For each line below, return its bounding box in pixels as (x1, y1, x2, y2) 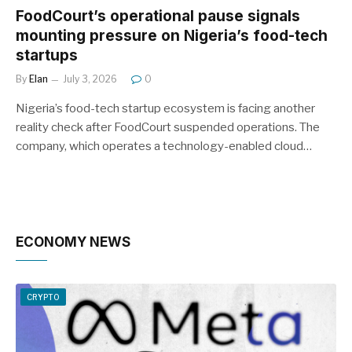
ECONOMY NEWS (16, 234, 130, 250)
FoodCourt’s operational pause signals (16, 7, 300, 25)
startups (16, 46, 78, 64)
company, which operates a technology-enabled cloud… (16, 139, 312, 153)
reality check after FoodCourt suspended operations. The (16, 120, 320, 134)
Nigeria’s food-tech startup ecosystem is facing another (16, 101, 315, 115)
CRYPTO (27, 292, 60, 302)
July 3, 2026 (63, 73, 117, 85)
